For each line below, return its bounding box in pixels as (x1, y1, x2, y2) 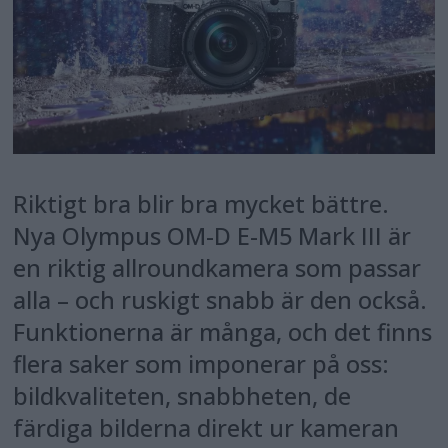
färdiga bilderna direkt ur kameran (13, 412, 400, 445)
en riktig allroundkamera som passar (13, 252, 422, 285)
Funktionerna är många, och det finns (13, 316, 433, 349)
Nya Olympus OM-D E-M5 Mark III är (13, 220, 412, 253)
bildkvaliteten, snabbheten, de (13, 380, 352, 413)
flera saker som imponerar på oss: (13, 348, 390, 381)
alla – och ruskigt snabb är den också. (13, 284, 428, 317)
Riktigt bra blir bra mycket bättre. (13, 188, 390, 221)
